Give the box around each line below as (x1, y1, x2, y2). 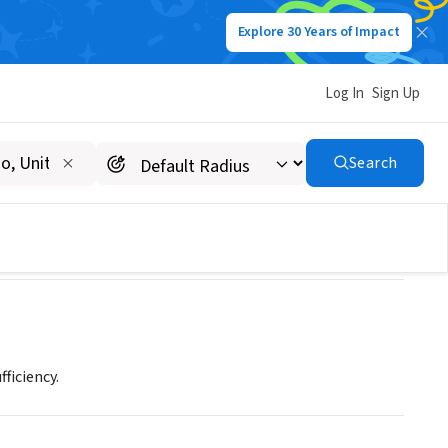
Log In (325, 82, 364, 104)
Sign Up (372, 82, 420, 104)
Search (348, 152, 398, 174)
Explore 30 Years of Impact (238, 22, 400, 42)
